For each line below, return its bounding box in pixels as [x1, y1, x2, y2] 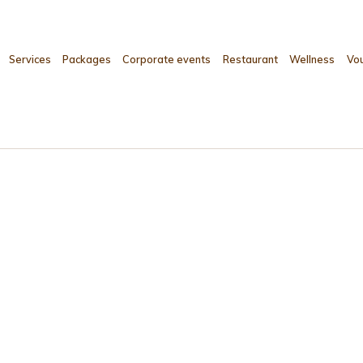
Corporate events [122, 53, 211, 66]
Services [8, 53, 51, 66]
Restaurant [222, 53, 278, 66]
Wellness [289, 53, 335, 66]
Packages [62, 53, 112, 66]
